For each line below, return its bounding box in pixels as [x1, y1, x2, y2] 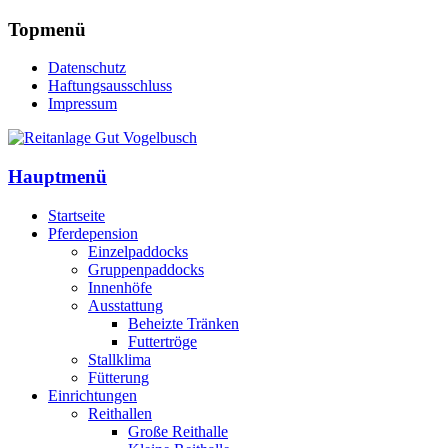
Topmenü [8, 18, 86, 40]
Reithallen [88, 404, 152, 422]
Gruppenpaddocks [88, 260, 204, 278]
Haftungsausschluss [48, 77, 172, 95]
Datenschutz [48, 59, 126, 77]
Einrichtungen [48, 386, 137, 404]
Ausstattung [88, 296, 163, 314]
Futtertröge [128, 332, 197, 350]
